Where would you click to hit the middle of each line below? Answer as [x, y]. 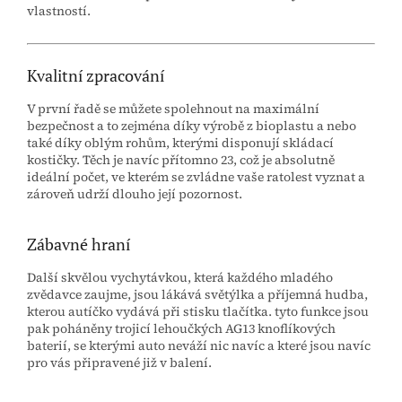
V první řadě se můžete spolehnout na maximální [173, 108]
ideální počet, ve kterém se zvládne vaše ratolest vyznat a [196, 176]
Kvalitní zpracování [96, 75]
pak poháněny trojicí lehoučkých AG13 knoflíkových [181, 328]
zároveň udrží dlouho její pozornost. [135, 193]
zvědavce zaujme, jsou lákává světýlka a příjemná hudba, [197, 294]
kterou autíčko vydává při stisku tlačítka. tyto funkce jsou [198, 311]
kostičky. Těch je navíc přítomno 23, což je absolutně [181, 159]
